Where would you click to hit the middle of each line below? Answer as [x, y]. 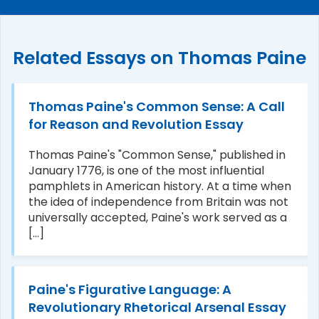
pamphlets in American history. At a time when [160, 186]
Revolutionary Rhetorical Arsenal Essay [157, 307]
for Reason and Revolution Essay [136, 124]
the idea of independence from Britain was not [158, 202]
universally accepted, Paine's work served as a [158, 217]
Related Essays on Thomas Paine [159, 58]
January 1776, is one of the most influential [146, 170]
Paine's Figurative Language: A [130, 289]
